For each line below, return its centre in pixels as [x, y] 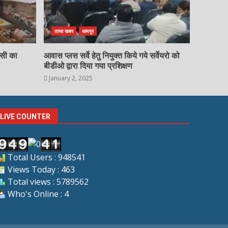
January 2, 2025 [70, 78]
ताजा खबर [64, 31]
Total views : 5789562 [47, 181]
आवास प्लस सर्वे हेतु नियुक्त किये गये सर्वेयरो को [111, 56]
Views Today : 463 [40, 169]
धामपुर [88, 31]
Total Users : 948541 [45, 157]
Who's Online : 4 [37, 194]
